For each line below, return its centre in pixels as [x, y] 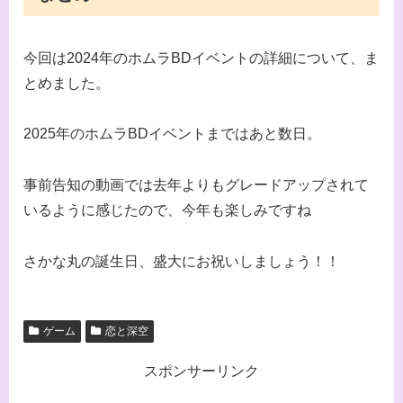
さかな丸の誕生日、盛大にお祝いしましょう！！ [182, 261]
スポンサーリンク [201, 371]
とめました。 [67, 83]
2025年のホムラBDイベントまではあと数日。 [172, 134]
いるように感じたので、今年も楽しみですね [167, 210]
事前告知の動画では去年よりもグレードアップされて [196, 185]
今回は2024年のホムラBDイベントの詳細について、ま [201, 58]
